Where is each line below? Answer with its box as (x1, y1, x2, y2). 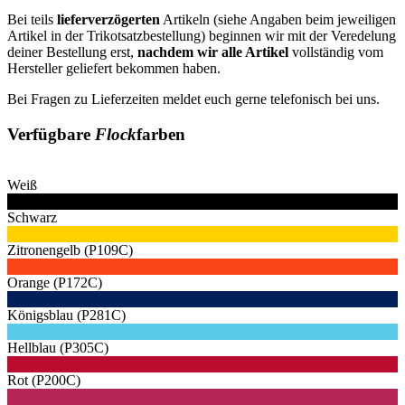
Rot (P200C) (7, 372, 80, 389)
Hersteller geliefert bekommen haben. (7, 60, 224, 76)
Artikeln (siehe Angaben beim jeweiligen (160, 11, 396, 27)
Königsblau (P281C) (7, 307, 126, 324)
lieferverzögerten (57, 11, 160, 27)
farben (137, 124, 185, 144)
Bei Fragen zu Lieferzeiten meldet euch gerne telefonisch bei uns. (7, 90, 380, 107)
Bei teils (7, 11, 57, 27)
